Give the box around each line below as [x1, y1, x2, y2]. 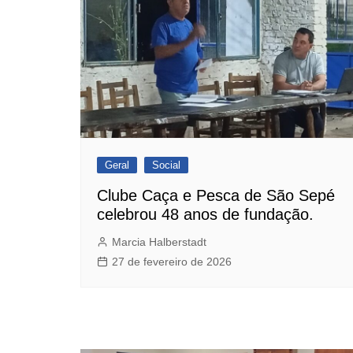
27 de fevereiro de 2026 [112, 255, 232, 268]
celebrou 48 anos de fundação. [97, 205, 314, 223]
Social [152, 158, 180, 171]
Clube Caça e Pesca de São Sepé [97, 186, 335, 204]
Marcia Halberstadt [112, 235, 206, 248]
